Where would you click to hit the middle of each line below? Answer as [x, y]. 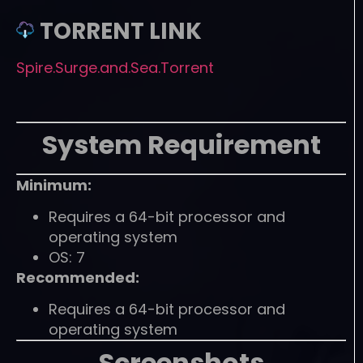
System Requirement [181, 144]
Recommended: [78, 277]
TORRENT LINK [121, 31]
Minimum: [54, 185]
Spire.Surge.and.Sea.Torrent [115, 67]
